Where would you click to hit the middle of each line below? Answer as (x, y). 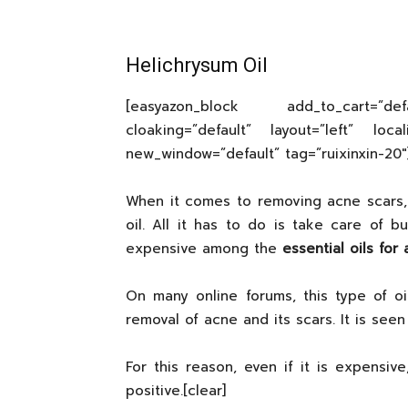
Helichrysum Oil (197, 65)
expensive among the (204, 249)
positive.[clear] (176, 391)
